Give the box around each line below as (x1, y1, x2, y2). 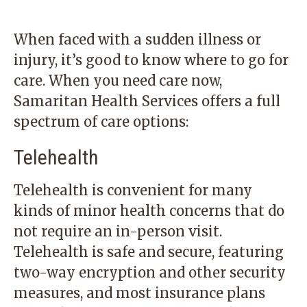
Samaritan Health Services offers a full (14, 93, 280, 110)
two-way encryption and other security (14, 264, 286, 281)
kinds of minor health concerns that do (14, 202, 284, 219)
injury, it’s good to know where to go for (14, 51, 288, 69)
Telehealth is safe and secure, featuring (14, 243, 284, 260)
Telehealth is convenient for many (14, 182, 252, 199)
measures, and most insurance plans (14, 284, 265, 302)
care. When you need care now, (14, 72, 222, 89)
